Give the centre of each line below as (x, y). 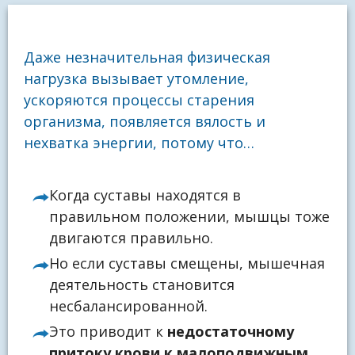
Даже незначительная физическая (147, 57)
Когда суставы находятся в (145, 195)
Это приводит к (109, 331)
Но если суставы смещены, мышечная (187, 263)
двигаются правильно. (132, 237)
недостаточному (231, 331)
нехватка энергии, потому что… (139, 143)
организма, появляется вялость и (145, 122)
